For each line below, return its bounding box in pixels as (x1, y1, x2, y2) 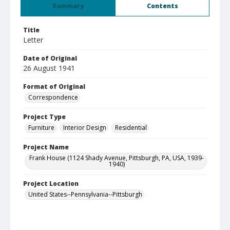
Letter (23, 35, 43, 45)
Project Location (23, 179, 79, 188)
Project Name (23, 143, 69, 151)
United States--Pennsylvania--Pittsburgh (28, 190, 142, 199)
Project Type (23, 112, 66, 121)
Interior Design (63, 123, 106, 132)
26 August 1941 (23, 63, 75, 73)
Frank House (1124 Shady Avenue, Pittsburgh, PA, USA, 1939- (29, 154, 204, 162)
